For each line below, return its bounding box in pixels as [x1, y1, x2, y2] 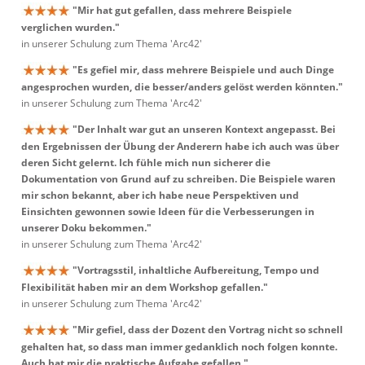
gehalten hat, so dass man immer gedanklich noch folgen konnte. [21, 340, 337, 354]
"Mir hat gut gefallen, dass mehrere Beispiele [73, 3, 292, 17]
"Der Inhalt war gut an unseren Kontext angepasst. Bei [73, 122, 336, 136]
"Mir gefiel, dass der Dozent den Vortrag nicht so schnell [73, 323, 343, 336]
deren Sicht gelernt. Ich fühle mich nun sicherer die [21, 156, 270, 170]
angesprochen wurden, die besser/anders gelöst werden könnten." [21, 80, 343, 95]
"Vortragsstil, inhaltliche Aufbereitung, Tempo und [73, 263, 319, 277]
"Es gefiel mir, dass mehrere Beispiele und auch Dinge [73, 63, 334, 77]
